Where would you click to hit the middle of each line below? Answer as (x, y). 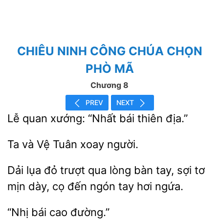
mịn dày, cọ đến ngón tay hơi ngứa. (95, 186)
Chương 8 (109, 85)
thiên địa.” (161, 118)
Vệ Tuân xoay (70, 144)
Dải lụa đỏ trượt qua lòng (71, 170)
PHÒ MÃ (109, 69)
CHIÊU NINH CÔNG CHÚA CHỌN (109, 51)
